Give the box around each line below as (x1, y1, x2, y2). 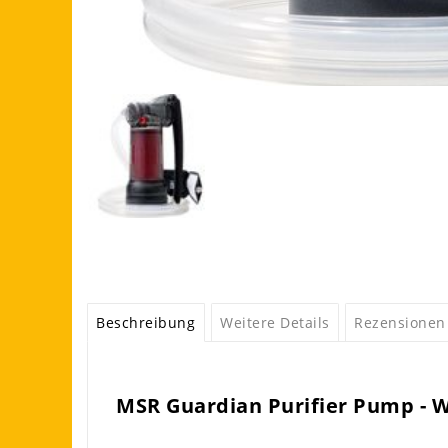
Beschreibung (96, 313, 196, 333)
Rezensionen (354, 313, 446, 333)
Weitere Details (220, 313, 330, 333)
